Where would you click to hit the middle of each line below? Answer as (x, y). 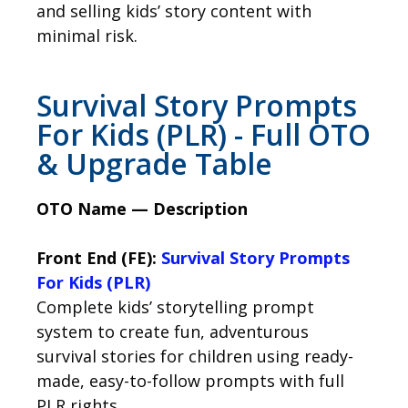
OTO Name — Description (142, 209)
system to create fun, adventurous (173, 332)
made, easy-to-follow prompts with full (190, 381)
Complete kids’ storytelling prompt (175, 307)
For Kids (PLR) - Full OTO (204, 135)
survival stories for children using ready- (195, 357)
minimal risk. (87, 36)
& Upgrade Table (154, 164)
